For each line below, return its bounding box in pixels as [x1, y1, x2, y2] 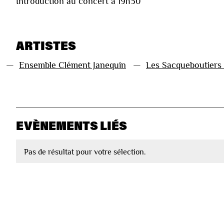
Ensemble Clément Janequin [19, 60, 126, 70]
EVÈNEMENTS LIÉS [16, 117, 127, 133]
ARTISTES [16, 37, 76, 53]
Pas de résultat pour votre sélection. [24, 147, 146, 157]
